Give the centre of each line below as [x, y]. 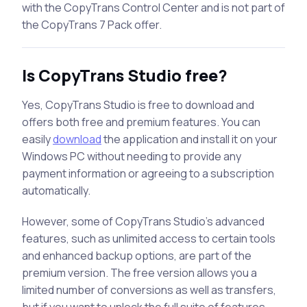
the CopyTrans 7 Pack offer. [92, 24]
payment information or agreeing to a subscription [148, 173]
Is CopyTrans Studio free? [125, 75]
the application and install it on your [189, 139]
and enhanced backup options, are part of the [137, 255]
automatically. [56, 190]
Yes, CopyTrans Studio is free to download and [138, 105]
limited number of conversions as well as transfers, [149, 290]
